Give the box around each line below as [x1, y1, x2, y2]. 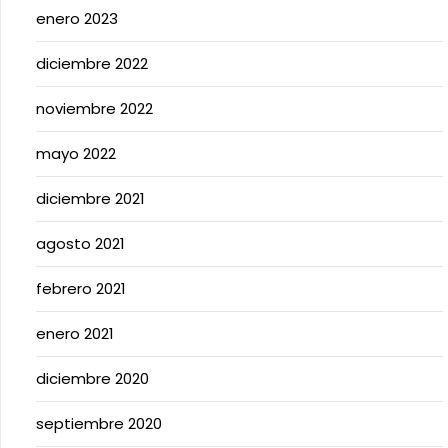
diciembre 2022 [36, 53, 148, 74]
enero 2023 [36, 8, 118, 29]
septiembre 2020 [36, 413, 162, 434]
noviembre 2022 [36, 98, 153, 119]
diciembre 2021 [36, 188, 145, 209]
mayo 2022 [36, 143, 116, 164]
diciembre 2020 [36, 368, 149, 389]
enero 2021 [36, 323, 114, 344]
